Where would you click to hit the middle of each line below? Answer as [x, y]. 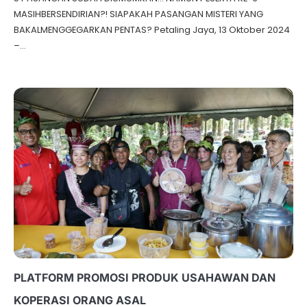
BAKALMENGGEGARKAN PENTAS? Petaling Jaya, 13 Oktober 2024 [152, 29]
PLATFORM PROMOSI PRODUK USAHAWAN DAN [145, 278]
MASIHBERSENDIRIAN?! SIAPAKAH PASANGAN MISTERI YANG [138, 14]
